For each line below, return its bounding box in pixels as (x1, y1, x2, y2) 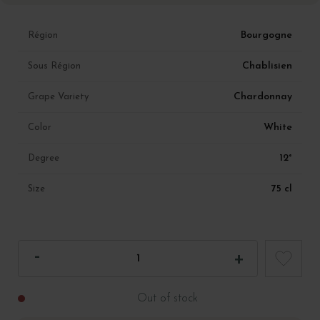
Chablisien (242, 61, 292, 72)
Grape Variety (28, 92, 89, 102)
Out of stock (136, 293, 198, 305)
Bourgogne (241, 30, 292, 41)
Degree (28, 154, 59, 164)
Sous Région (28, 61, 81, 71)
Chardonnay (234, 91, 292, 103)
